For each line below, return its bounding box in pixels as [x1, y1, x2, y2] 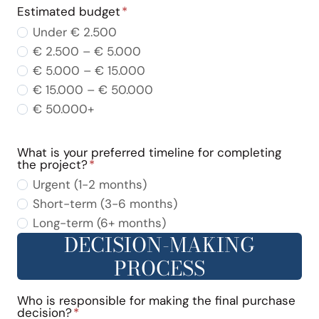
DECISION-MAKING [64, 229, 255, 261]
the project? [17, 156, 88, 172]
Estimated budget [17, 3, 120, 19]
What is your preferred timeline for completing [17, 144, 281, 160]
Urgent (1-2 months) [33, 177, 147, 193]
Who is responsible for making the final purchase [17, 293, 296, 309]
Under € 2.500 [33, 23, 117, 40]
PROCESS [114, 253, 205, 284]
